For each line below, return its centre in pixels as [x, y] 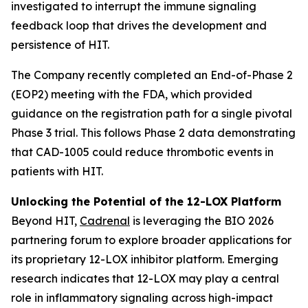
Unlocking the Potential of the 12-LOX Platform [146, 201]
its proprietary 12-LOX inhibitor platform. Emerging [145, 259]
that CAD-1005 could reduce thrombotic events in [142, 152]
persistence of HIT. [60, 45]
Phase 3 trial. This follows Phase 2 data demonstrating [153, 133]
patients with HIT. [57, 171]
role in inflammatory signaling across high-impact [142, 298]
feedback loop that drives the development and [139, 25]
